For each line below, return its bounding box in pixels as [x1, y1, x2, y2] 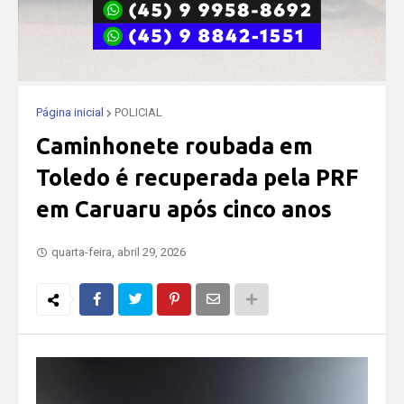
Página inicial [36, 106, 104, 119]
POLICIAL [115, 106, 162, 119]
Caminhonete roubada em [36, 133, 313, 159]
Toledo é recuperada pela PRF [36, 165, 358, 190]
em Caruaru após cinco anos [36, 197, 332, 222]
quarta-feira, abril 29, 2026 [51, 245, 186, 259]
